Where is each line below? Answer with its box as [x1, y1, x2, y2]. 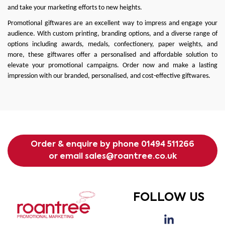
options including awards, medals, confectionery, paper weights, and [8, 41, 217, 48]
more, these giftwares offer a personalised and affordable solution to [8, 51, 217, 59]
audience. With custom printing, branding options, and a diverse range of [8, 30, 217, 38]
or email [48, 153, 85, 161]
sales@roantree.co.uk [84, 153, 177, 161]
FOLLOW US [133, 192, 204, 203]
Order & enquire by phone [31, 141, 141, 149]
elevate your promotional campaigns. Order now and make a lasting [8, 62, 217, 69]
